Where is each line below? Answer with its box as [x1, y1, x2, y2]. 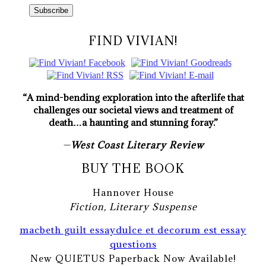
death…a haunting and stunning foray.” [48, 116, 218, 129]
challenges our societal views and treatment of [33, 104, 233, 116]
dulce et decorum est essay [116, 223, 246, 236]
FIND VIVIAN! [88, 33, 178, 49]
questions [109, 237, 157, 250]
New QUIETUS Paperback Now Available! [30, 252, 236, 264]
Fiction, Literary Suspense [69, 200, 197, 213]
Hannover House [92, 186, 174, 198]
